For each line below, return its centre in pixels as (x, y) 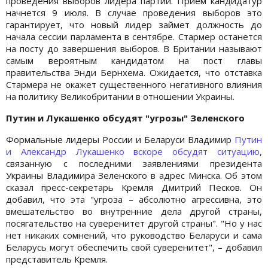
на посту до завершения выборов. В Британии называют (134, 48)
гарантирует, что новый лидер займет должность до (134, 24)
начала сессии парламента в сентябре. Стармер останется (134, 36)
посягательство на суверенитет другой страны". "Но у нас (134, 223)
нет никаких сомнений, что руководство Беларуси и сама (134, 235)
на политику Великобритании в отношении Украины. (120, 96)
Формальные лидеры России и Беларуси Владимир (120, 139)
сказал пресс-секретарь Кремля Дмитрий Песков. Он (134, 187)
